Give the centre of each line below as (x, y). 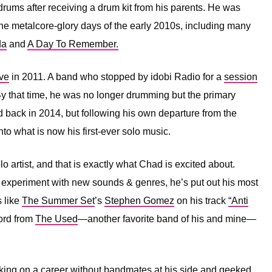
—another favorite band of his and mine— (167, 219)
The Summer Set (58, 200)
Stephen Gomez (139, 200)
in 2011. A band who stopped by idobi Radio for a (117, 76)
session (241, 76)
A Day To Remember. (73, 44)
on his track (201, 200)
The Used (56, 219)
